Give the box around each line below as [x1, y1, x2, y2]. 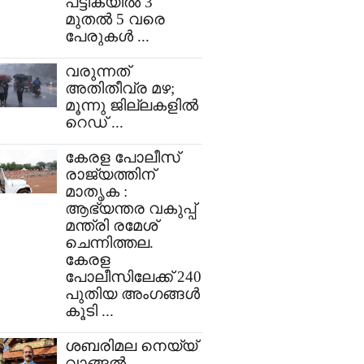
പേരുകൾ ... [65, 28, 149, 45]
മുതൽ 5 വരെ [65, 11, 165, 28]
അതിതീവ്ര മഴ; [65, 80, 175, 97]
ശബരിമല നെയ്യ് [65, 337, 197, 355]
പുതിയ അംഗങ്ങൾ [65, 285, 200, 303]
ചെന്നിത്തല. [65, 234, 154, 252]
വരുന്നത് [65, 63, 130, 80]
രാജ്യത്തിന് [65, 166, 155, 184]
